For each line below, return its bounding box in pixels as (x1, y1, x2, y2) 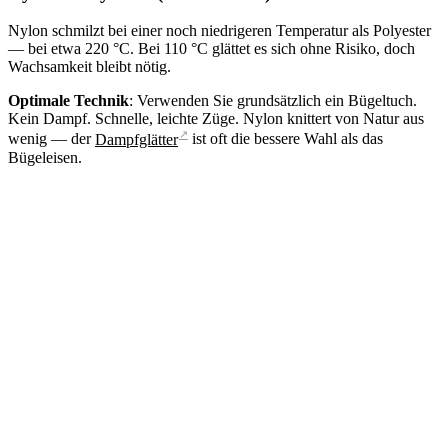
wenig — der (8, 130, 95, 148)
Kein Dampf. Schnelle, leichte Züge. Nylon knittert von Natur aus (8, 110, 424, 128)
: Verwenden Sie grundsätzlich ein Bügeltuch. (129, 92, 417, 110)
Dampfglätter (95, 130, 178, 148)
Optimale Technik (8, 92, 129, 110)
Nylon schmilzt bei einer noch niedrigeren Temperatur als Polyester (8, 22, 431, 40)
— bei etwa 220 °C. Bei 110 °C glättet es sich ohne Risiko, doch (8, 40, 415, 58)
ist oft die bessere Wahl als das (188, 130, 383, 148)
